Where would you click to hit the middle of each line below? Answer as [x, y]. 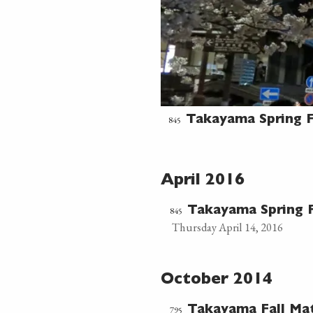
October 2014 [217, 281]
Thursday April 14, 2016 [227, 227]
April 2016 [203, 181]
